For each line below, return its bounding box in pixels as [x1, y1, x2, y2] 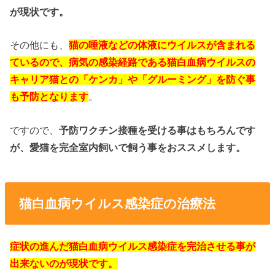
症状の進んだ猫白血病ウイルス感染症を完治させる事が [10, 240, 256, 252]
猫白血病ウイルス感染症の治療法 [18, 196, 215, 211]
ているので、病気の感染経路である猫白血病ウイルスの [10, 56, 256, 68]
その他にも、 [10, 39, 69, 51]
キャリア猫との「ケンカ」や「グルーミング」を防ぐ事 [10, 74, 256, 85]
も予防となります [10, 91, 89, 103]
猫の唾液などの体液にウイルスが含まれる [69, 39, 256, 51]
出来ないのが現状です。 [10, 257, 118, 269]
